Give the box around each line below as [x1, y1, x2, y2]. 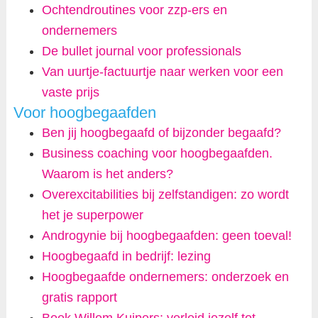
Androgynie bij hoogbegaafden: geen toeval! [41, 228, 292, 243]
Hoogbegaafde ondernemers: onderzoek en [41, 269, 289, 284]
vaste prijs [41, 84, 99, 99]
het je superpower [41, 207, 143, 222]
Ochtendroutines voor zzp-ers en [41, 2, 227, 17]
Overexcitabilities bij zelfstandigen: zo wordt [41, 187, 289, 202]
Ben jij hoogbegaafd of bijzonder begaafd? [41, 125, 281, 140]
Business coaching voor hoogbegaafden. [41, 146, 273, 160]
